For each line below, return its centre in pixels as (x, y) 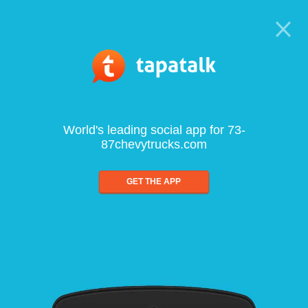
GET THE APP (154, 181)
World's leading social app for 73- (154, 130)
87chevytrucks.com (154, 145)
